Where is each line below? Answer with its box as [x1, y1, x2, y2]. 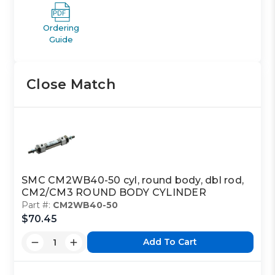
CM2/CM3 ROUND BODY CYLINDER [21, 186, 206, 198]
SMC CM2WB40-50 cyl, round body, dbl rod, [21, 174, 244, 186]
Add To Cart [143, 236, 198, 248]
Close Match [26, 76, 115, 93]
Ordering [42, 22, 79, 33]
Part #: [21, 199, 53, 211]
